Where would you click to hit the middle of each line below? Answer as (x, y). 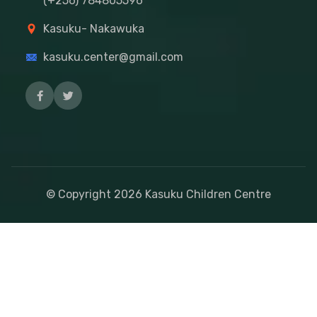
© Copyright (80, 194)
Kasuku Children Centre (207, 194)
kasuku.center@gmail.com (113, 57)
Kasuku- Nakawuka (94, 29)
